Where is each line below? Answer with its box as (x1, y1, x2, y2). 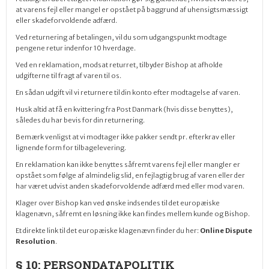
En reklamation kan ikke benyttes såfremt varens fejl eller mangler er (16, 160, 240, 169)
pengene (16, 44, 45, 52)
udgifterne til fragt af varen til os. (16, 71, 121, 80)
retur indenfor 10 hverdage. (45, 44, 136, 52)
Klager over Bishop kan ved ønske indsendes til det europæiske (16, 199, 220, 207)
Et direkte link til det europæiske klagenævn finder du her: (16, 226, 200, 235)
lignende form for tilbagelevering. (16, 144, 126, 152)
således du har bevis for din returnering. (16, 116, 145, 124)
